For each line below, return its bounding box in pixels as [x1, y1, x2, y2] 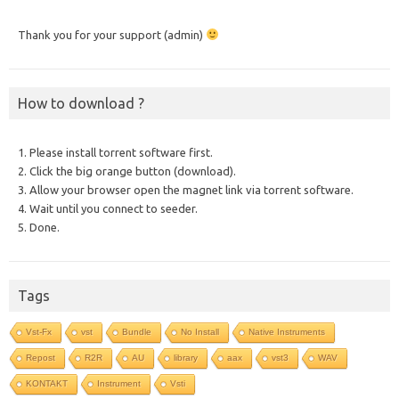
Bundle [122, 327, 151, 337]
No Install [181, 327, 219, 337]
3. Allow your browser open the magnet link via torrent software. [18, 183, 354, 196]
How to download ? [18, 95, 144, 111]
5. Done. [18, 221, 60, 233]
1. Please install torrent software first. [18, 146, 213, 159]
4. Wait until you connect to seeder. [18, 202, 198, 215]
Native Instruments [248, 327, 325, 337]
